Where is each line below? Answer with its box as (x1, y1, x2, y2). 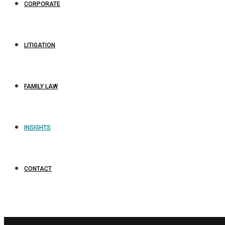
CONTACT (24, 165, 52, 172)
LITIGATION (24, 42, 55, 49)
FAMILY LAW (24, 83, 58, 90)
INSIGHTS (24, 124, 51, 131)
